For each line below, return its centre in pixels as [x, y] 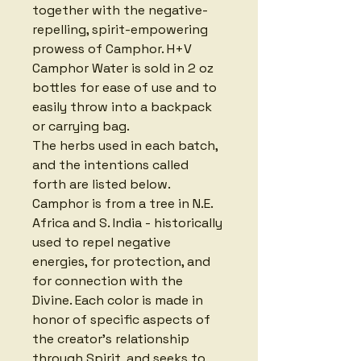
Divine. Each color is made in [119, 300]
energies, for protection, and [123, 261]
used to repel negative [103, 242]
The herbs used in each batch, [127, 145]
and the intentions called [112, 164]
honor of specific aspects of [123, 319]
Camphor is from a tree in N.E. [124, 203]
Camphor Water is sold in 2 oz [124, 68]
